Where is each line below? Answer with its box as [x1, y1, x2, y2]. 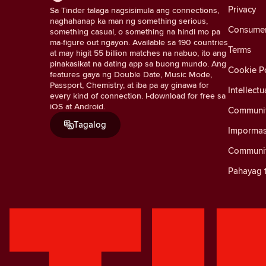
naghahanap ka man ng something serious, [50, 14, 208, 27]
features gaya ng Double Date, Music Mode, [50, 68, 212, 80]
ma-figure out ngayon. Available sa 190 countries [50, 36, 228, 48]
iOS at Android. [50, 100, 105, 112]
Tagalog [74, 118, 106, 131]
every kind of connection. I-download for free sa [50, 89, 226, 102]
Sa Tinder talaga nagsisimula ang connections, [50, 4, 219, 16]
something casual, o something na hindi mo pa [50, 25, 220, 37]
